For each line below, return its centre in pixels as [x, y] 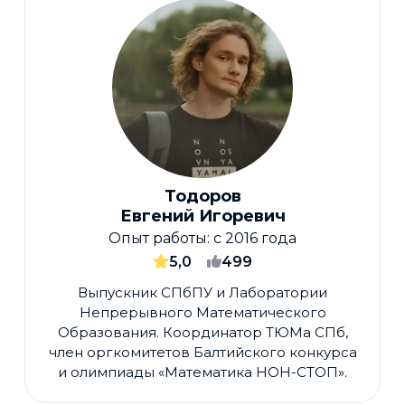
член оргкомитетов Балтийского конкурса [202, 353]
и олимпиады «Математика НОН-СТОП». [202, 372]
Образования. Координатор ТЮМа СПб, [202, 333]
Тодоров [202, 197]
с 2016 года [255, 238]
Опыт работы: [161, 238]
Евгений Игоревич [202, 217]
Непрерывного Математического [202, 313]
